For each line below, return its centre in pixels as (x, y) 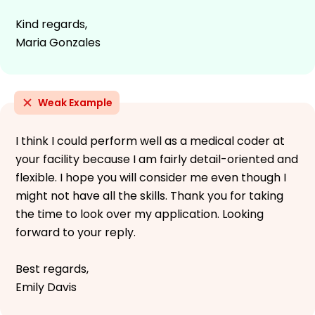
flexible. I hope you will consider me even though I (151, 177)
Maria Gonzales (58, 42)
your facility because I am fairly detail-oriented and (157, 159)
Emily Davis (46, 287)
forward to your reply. (76, 232)
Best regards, (52, 269)
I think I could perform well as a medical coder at (150, 141)
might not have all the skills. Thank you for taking (149, 195)
